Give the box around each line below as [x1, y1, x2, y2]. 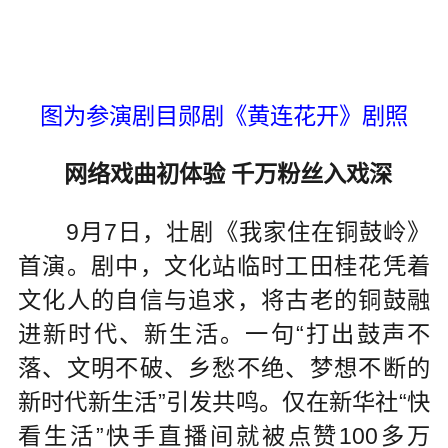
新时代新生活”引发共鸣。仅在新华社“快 [17, 388, 431, 415]
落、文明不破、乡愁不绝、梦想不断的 [17, 354, 431, 381]
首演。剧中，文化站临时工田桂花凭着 [17, 252, 431, 279]
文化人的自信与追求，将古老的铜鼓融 [17, 286, 431, 313]
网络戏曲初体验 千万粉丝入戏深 [63, 160, 392, 187]
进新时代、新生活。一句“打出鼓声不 [17, 320, 431, 347]
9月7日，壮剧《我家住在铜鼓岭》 [17, 218, 431, 245]
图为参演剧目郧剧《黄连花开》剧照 [39, 103, 408, 130]
